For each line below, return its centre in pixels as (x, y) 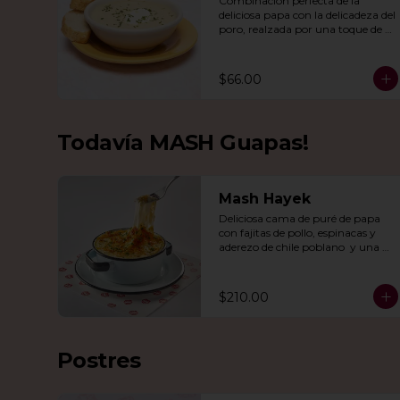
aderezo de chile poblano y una (299, 247)
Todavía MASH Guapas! (183, 142)
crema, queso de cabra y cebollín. (303, 43)
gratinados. (248, 275)
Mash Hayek (265, 199)
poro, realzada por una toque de (300, 29)
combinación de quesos (278, 261)
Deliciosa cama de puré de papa (300, 218)
